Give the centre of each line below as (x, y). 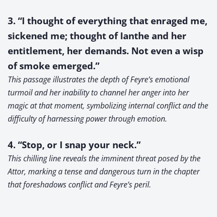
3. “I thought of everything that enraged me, (108, 20)
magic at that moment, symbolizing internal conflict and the (108, 105)
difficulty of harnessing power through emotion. (87, 118)
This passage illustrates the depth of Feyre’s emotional (99, 79)
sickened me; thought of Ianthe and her (97, 35)
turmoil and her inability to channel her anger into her (98, 92)
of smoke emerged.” (54, 65)
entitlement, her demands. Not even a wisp (106, 50)
